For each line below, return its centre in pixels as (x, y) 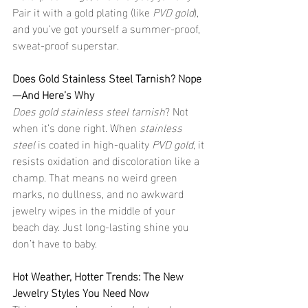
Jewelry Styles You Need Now (81, 291)
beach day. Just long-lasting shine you (102, 225)
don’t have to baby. (55, 242)
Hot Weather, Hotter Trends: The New (99, 275)
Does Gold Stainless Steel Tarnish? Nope (107, 77)
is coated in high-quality (93, 143)
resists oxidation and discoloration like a (107, 159)
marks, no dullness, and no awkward (99, 192)
